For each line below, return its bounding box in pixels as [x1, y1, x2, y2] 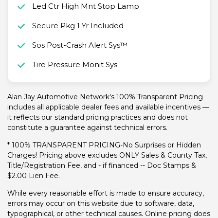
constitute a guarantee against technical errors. [7, 123, 167, 132]
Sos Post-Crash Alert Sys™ [32, 40, 127, 50]
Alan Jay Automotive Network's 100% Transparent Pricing [7, 92, 203, 102]
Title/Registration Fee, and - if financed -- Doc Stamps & [7, 161, 196, 170]
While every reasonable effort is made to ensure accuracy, [7, 189, 204, 198]
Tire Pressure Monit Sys [32, 60, 117, 70]
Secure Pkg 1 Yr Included [32, 21, 124, 31]
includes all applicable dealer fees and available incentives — [7, 103, 209, 112]
